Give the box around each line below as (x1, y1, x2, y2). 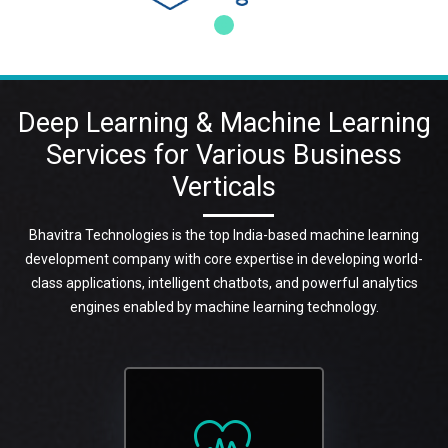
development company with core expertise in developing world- (25, 250, 423, 267)
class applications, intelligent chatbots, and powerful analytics (30, 274, 418, 291)
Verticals (172, 170, 276, 203)
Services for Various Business (46, 138, 402, 171)
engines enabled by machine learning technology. (69, 298, 379, 315)
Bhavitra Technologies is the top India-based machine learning (29, 226, 419, 243)
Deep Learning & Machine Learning (17, 106, 431, 139)
